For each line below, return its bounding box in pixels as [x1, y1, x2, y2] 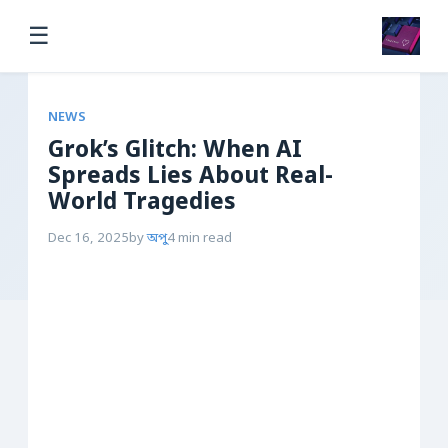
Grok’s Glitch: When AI [48, 136, 302, 166]
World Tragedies [48, 188, 236, 218]
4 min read [167, 230, 232, 247]
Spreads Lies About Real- [48, 162, 333, 192]
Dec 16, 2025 [48, 230, 129, 247]
